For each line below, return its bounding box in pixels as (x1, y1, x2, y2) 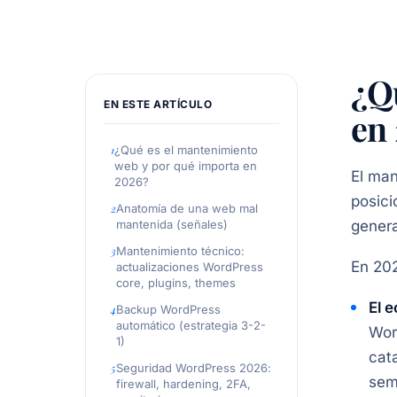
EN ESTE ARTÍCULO (104, 97, 212, 111)
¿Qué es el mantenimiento (114, 143, 258, 157)
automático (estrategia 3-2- (116, 318, 266, 332)
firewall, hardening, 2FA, (116, 377, 251, 391)
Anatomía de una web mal (116, 201, 258, 215)
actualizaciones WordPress (116, 260, 263, 274)
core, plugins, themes (116, 276, 236, 290)
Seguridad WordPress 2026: (116, 361, 271, 375)
